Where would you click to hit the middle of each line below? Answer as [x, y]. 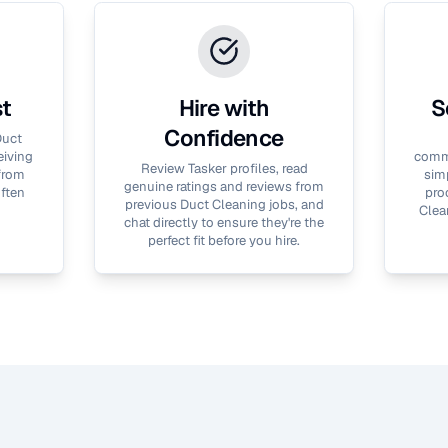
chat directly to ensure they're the [224, 222]
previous [152, 204]
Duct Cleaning [222, 204]
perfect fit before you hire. [224, 240]
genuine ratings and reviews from [224, 186]
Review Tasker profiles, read [224, 168]
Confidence [224, 137]
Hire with [224, 107]
